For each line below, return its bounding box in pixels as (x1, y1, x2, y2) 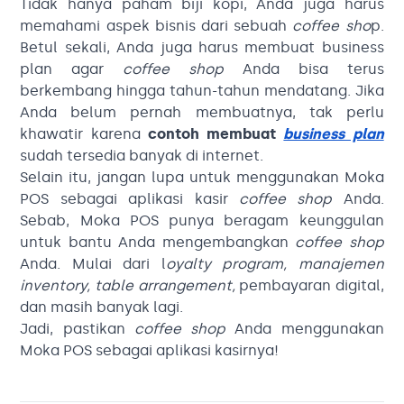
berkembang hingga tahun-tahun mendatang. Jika (20, 81, 384, 99)
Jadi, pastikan (20, 319, 125, 337)
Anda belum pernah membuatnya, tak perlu (20, 103, 384, 121)
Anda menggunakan (234, 319, 384, 337)
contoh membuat (147, 124, 284, 142)
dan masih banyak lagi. (20, 298, 184, 316)
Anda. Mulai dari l (20, 254, 166, 272)
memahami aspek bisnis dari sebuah (20, 16, 293, 34)
